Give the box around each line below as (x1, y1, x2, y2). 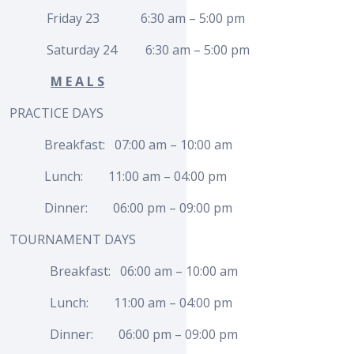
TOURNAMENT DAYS (9, 231, 136, 249)
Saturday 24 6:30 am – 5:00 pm (47, 41, 250, 59)
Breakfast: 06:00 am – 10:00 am (47, 262, 239, 281)
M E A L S (51, 73, 104, 91)
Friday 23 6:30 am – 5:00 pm (47, 9, 246, 28)
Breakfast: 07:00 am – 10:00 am (9, 136, 232, 154)
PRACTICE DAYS (9, 104, 104, 122)
